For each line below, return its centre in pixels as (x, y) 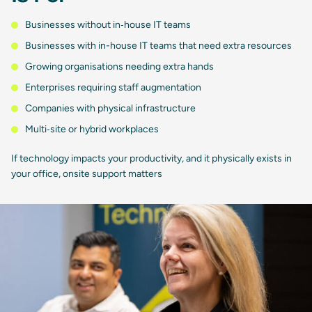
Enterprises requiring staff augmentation (113, 88)
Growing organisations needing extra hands (119, 67)
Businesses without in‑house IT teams (108, 25)
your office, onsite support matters (87, 174)
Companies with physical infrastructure (110, 109)
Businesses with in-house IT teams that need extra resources (158, 46)
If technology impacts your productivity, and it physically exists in (151, 159)
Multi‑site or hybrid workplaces (92, 130)
